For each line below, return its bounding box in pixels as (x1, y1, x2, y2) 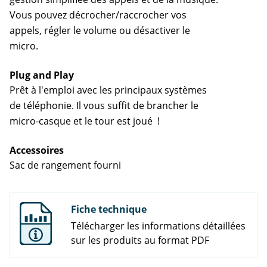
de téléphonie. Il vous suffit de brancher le (10, 99, 198, 113)
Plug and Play (10, 69, 74, 82)
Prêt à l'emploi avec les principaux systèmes (10, 83, 207, 97)
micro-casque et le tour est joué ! (10, 114, 160, 128)
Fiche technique (71, 203, 147, 216)
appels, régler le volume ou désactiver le (10, 24, 190, 38)
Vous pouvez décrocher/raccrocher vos (10, 8, 187, 22)
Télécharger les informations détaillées (71, 219, 246, 233)
